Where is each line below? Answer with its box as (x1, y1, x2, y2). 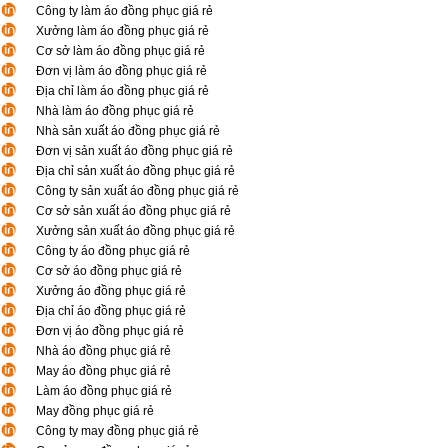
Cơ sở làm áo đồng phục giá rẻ (36, 44, 205, 58)
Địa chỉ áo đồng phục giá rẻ (36, 304, 186, 318)
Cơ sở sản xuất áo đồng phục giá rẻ (36, 204, 231, 218)
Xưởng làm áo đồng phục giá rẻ (36, 24, 209, 38)
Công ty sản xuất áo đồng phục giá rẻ (36, 184, 239, 198)
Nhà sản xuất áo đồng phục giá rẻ (36, 124, 220, 138)
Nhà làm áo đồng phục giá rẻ (36, 104, 194, 118)
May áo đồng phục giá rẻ (36, 364, 171, 378)
